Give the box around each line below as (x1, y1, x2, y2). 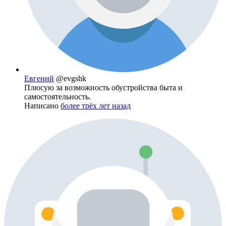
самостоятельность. (24, 92, 91, 101)
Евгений (24, 74, 54, 83)
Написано (24, 101, 61, 110)
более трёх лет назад (61, 101, 131, 110)
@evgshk (56, 74, 86, 83)
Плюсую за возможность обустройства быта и (24, 83, 183, 92)
